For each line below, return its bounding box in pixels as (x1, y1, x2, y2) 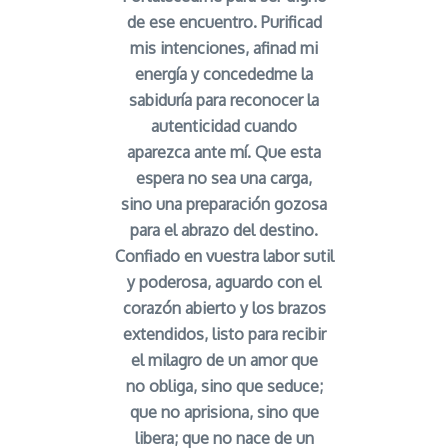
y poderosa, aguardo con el (127, 271, 321, 292)
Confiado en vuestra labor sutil (114, 245, 334, 266)
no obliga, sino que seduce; (125, 375, 323, 396)
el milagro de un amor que (130, 349, 318, 370)
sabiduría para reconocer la (129, 89, 319, 110)
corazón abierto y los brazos (122, 297, 326, 318)
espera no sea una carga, (136, 167, 312, 188)
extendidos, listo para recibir (122, 323, 326, 344)
